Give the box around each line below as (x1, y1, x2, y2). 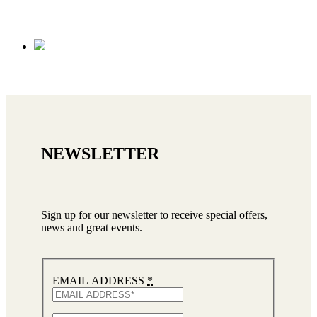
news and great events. (41, 221, 142, 234)
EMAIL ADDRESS (52, 275, 147, 287)
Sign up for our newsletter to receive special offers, (41, 208, 267, 221)
